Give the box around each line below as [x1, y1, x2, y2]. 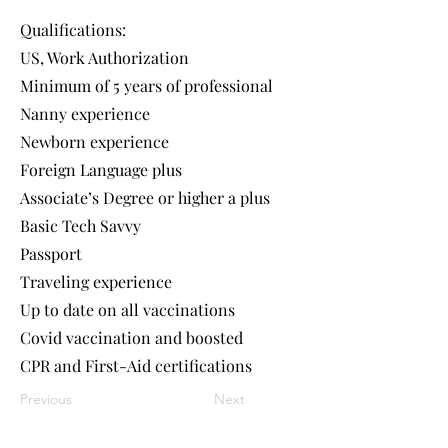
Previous [20, 390, 72, 408]
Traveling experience [20, 271, 172, 292]
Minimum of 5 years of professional [20, 75, 273, 96]
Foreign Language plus [20, 159, 182, 180]
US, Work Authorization [20, 47, 189, 68]
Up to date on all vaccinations [20, 299, 235, 320]
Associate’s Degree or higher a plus [20, 187, 270, 208]
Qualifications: [20, 19, 126, 40]
